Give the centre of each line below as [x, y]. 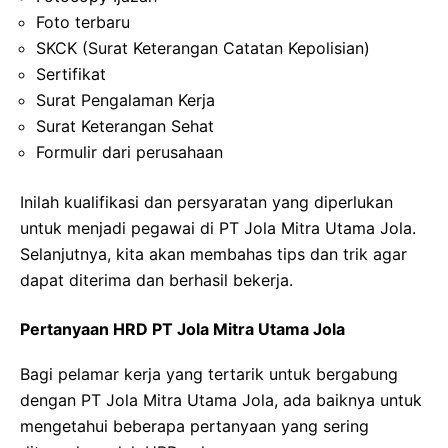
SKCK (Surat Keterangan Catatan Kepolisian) [203, 47]
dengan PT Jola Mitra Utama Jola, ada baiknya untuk [221, 399]
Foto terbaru [83, 21]
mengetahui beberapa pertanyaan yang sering [194, 425]
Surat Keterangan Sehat [125, 125]
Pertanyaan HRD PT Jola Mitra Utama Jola [182, 328]
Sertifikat [71, 73]
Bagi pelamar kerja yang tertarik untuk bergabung [209, 373]
